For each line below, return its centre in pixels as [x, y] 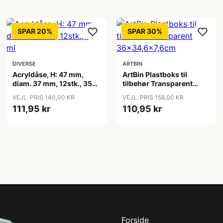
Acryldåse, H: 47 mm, [48, 74]
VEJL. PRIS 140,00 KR [44, 97]
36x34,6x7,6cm [149, 92]
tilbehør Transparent [157, 83]
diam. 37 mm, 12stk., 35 [53, 83]
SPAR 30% [145, 31]
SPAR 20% [35, 31]
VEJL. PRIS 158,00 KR [153, 97]
